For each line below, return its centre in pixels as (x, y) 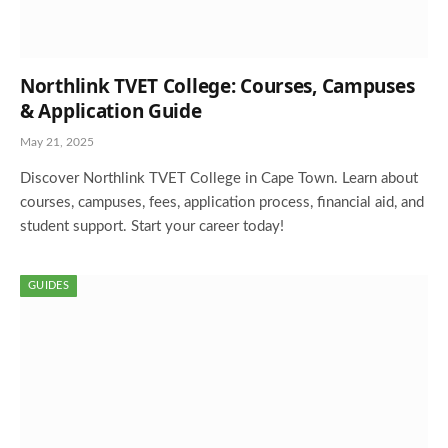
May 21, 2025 (57, 141)
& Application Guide (111, 110)
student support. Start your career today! (152, 226)
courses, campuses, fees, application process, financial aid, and (222, 202)
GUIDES (48, 285)
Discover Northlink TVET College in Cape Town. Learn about (219, 178)
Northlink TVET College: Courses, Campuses (217, 85)
